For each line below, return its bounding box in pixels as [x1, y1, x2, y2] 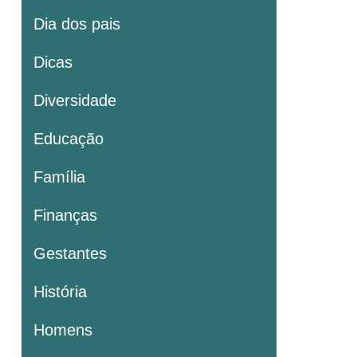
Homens [33, 320, 92, 339]
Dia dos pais [33, 14, 120, 33]
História [33, 282, 87, 300]
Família [33, 167, 85, 186]
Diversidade [33, 91, 116, 109]
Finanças [33, 206, 97, 224]
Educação [33, 129, 104, 147]
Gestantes [33, 244, 107, 262]
